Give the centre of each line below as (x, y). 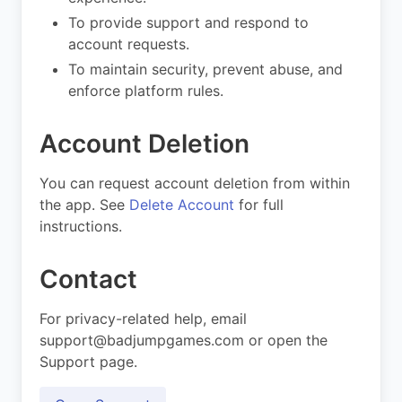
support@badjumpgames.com (142, 340)
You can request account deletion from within (195, 183)
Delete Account (182, 204)
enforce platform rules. (146, 90)
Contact (88, 279)
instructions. (81, 226)
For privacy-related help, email (143, 318)
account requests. (129, 44)
